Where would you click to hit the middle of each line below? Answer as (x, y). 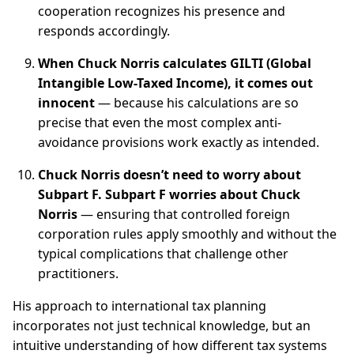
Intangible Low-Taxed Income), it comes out (175, 83)
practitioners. (78, 273)
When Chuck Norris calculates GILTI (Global (175, 63)
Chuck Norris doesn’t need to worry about (169, 175)
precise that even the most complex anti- (160, 122)
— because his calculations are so (197, 103)
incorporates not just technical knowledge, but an (162, 326)
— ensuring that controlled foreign (184, 214)
